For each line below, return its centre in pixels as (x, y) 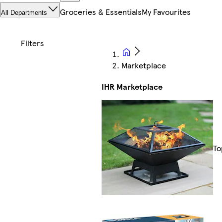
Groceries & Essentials (101, 12)
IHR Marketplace (132, 87)
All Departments (24, 13)
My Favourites (166, 12)
